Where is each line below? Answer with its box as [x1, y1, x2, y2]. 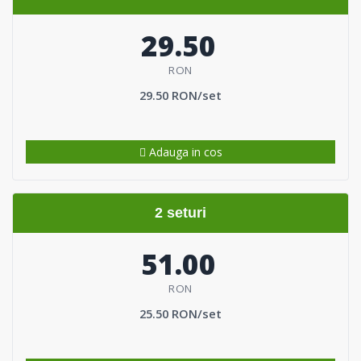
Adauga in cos [145, 143, 222, 160]
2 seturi [155, 204, 206, 221]
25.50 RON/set [139, 305, 222, 322]
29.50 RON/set [139, 87, 222, 103]
